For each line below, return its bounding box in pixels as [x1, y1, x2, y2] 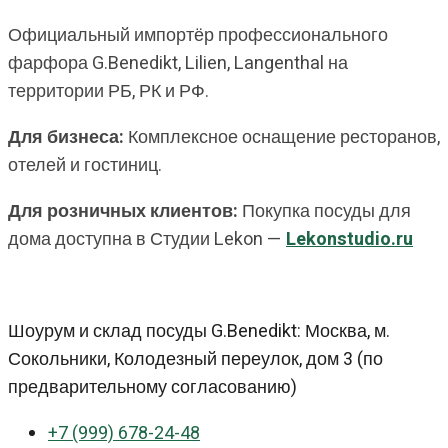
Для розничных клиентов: [8, 197, 238, 225]
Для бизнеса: [8, 123, 124, 151]
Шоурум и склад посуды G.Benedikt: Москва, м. [8, 317, 390, 345]
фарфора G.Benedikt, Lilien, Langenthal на [8, 49, 348, 77]
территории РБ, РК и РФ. [8, 77, 209, 105]
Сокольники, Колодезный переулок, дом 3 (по [8, 345, 383, 373]
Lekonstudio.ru [286, 225, 413, 253]
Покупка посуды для [238, 197, 411, 225]
